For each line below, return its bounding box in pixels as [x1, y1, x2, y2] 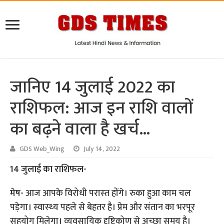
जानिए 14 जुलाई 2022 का [10, 72, 175, 102]
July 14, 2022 [83, 143, 120, 155]
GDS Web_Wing [19, 143, 65, 155]
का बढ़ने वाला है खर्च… [10, 114, 151, 144]
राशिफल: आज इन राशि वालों [10, 93, 193, 123]
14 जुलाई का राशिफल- [10, 162, 87, 177]
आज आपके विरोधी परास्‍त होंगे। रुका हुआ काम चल [25, 186, 191, 201]
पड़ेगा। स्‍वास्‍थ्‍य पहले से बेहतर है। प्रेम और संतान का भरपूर [10, 200, 195, 215]
